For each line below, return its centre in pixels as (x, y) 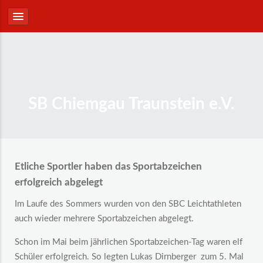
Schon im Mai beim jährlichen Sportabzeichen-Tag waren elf (129, 242)
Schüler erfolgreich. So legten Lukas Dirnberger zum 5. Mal (129, 257)
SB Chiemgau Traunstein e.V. (131, 104)
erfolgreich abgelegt (59, 183)
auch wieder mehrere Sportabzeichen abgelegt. (104, 219)
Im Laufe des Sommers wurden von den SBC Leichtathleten (128, 204)
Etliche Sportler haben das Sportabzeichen (108, 167)
